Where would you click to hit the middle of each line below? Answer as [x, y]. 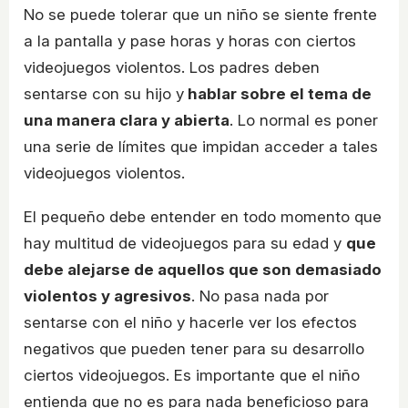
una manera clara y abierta [127, 121]
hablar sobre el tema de [278, 94]
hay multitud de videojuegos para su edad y [185, 244]
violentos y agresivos [107, 296]
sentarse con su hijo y [104, 94]
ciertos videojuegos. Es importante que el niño [192, 376]
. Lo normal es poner [304, 121]
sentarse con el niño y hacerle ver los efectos [190, 323]
